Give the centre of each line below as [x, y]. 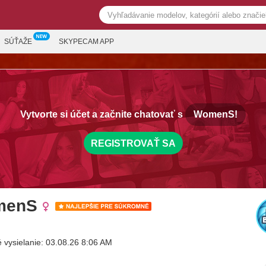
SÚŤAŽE [18, 42]
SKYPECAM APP [86, 42]
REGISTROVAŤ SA [133, 143]
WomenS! [216, 114]
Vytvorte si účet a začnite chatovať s [103, 114]
